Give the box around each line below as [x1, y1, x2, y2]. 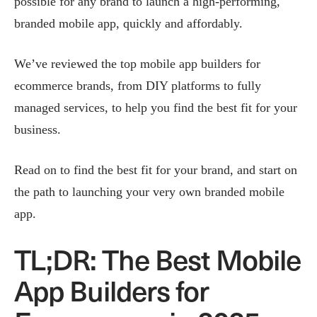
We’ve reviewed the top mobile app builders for [14, 56, 260, 71]
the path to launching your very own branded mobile [14, 184, 284, 199]
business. [14, 122, 61, 137]
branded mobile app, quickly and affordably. [14, 16, 243, 30]
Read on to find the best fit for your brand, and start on [14, 162, 297, 177]
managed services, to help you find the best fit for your [14, 100, 297, 115]
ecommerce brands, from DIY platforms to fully [14, 78, 261, 93]
